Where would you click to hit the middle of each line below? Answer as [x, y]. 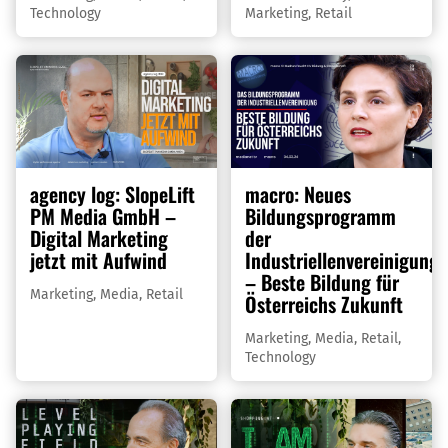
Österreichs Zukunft [323, 304]
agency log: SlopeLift [112, 194]
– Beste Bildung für [321, 282]
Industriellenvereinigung [341, 260]
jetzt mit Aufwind [98, 260]
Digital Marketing [98, 238]
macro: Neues [297, 194]
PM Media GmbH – [102, 216]
